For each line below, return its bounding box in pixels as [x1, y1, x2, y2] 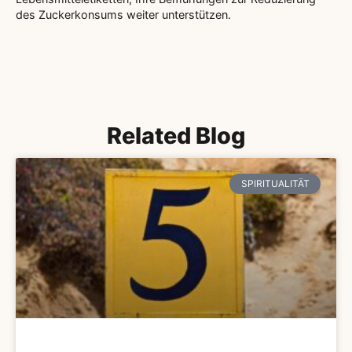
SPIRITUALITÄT [240, 177, 310, 189]
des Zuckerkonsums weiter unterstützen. [16, 8, 231, 22]
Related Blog [107, 121, 245, 149]
